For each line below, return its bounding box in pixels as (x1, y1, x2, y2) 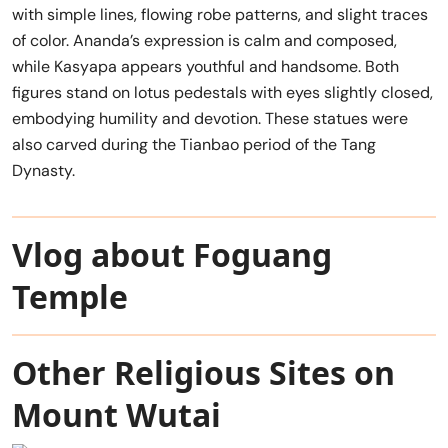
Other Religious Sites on (12, 351, 395, 394)
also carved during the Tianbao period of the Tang (12, 134, 376, 155)
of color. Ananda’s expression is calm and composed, (12, 30, 397, 51)
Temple (12, 275, 128, 318)
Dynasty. (12, 160, 75, 181)
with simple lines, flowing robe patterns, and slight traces (12, 4, 428, 25)
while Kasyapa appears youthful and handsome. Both (12, 56, 399, 77)
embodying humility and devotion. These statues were (12, 108, 408, 129)
